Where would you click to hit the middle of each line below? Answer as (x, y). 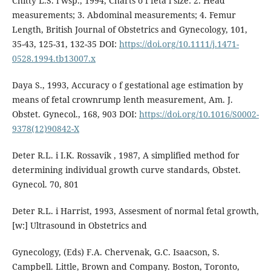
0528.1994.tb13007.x (54, 59)
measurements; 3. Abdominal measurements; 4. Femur (124, 15)
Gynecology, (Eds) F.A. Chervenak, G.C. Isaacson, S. (116, 252)
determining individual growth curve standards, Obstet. (126, 170)
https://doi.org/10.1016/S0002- (199, 114)
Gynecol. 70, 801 (45, 184)
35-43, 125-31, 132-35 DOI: (65, 44)
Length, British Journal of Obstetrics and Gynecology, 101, (129, 30)
